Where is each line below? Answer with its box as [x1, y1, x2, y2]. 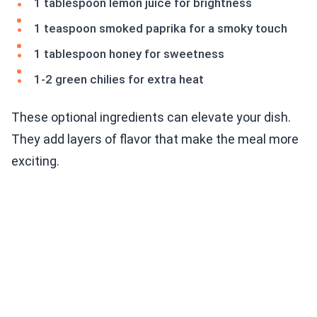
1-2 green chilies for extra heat [34, 72, 204, 87]
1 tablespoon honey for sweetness [34, 47, 224, 62]
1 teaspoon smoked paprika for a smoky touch [34, 21, 287, 36]
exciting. [11, 154, 59, 169]
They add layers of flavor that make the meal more [11, 132, 299, 147]
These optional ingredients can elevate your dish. [11, 110, 291, 125]
